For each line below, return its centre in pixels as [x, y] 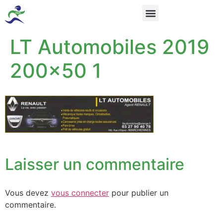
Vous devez [28, 193]
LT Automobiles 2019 [110, 47]
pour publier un [139, 193]
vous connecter [80, 193]
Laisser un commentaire [95, 165]
